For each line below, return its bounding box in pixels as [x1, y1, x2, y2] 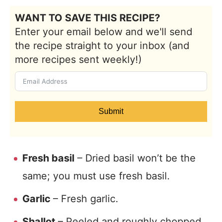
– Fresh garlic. [53, 193, 118, 205]
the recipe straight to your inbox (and [15, 40, 189, 52]
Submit [99, 107, 123, 115]
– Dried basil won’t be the [74, 152, 196, 164]
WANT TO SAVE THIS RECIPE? [15, 12, 160, 24]
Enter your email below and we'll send [15, 26, 192, 38]
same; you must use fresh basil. [22, 170, 170, 182]
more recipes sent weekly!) [15, 54, 142, 65]
